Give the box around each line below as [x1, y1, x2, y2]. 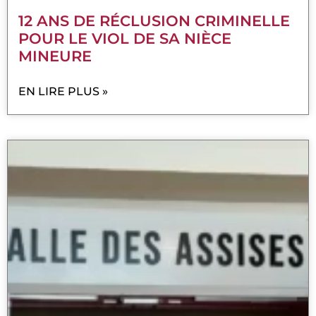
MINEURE [18, 47, 92, 65]
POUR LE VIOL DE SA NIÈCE [18, 29, 231, 47]
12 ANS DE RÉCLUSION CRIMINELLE [18, 11, 290, 30]
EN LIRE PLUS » [18, 84, 108, 98]
